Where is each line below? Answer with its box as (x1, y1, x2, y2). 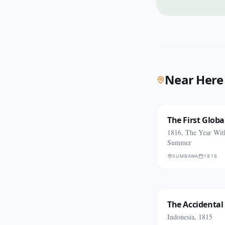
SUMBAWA (172, 153, 199, 159)
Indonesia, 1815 (167, 212, 212, 221)
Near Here (165, 71, 223, 88)
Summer (167, 138, 191, 147)
